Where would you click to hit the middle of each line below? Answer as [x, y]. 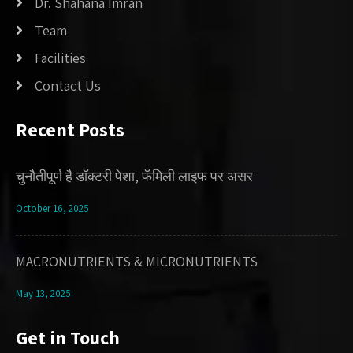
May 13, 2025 [43, 294]
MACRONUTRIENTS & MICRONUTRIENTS [137, 262]
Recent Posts [70, 130]
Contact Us [68, 86]
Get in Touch [68, 338]
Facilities [60, 58]
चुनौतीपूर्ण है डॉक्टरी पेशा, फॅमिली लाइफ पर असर [134, 176]
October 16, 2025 [52, 209]
